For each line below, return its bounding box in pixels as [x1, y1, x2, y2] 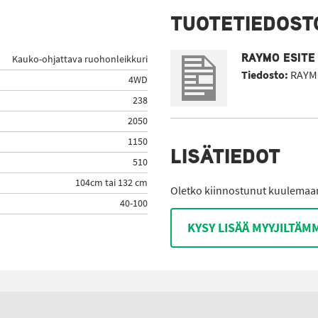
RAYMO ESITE [241, 50, 315, 66]
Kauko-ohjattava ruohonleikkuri [12, 53, 148, 66]
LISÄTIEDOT [170, 142, 280, 170]
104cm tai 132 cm [75, 176, 148, 190]
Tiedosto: [241, 67, 288, 82]
